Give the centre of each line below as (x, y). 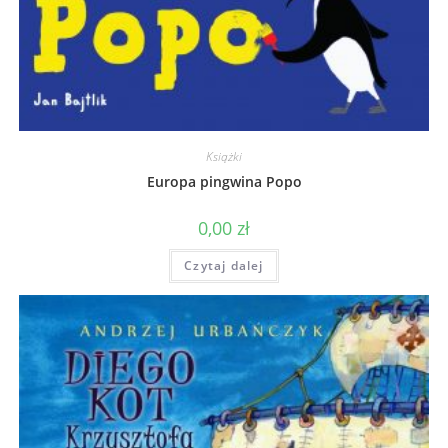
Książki (224, 156)
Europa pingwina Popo (224, 181)
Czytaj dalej (224, 265)
